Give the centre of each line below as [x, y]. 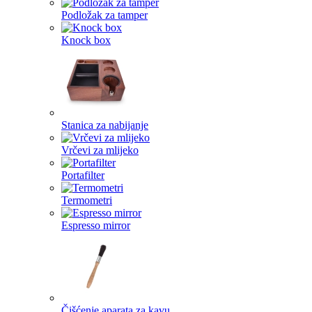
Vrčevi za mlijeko [100, 150]
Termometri [87, 200]
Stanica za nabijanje [105, 125]
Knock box [86, 40]
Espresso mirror [96, 225]
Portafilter [83, 175]
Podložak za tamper [104, 15]
